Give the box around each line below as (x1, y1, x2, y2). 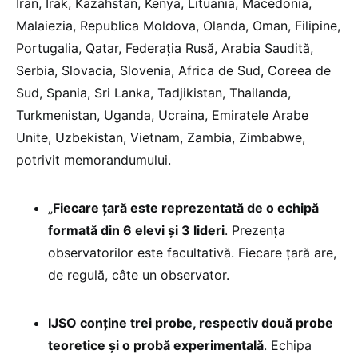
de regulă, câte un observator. (48, 267, 229, 284)
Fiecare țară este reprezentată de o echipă (53, 200, 319, 217)
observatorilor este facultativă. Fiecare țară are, (48, 245, 336, 261)
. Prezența (225, 222, 285, 239)
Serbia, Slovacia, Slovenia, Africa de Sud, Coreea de (16, 62, 331, 79)
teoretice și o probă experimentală (48, 337, 264, 354)
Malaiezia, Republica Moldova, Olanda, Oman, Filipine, (16, 18, 340, 34)
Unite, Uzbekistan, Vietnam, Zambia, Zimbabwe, (16, 129, 305, 146)
